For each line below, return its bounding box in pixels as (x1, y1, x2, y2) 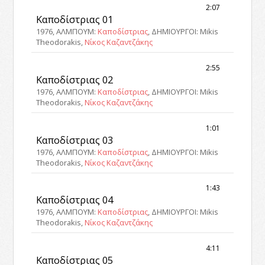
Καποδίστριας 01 (36, 12, 114, 26)
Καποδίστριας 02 (36, 72, 114, 86)
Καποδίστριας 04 (36, 193, 114, 207)
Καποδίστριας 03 (36, 132, 114, 147)
